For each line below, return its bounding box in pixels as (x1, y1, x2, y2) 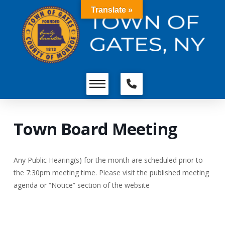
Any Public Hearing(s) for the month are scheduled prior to (13, 155, 203, 165)
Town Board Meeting (13, 118, 177, 141)
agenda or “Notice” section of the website (13, 180, 150, 190)
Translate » (91, 6, 133, 14)
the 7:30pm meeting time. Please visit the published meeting (13, 168, 209, 178)
